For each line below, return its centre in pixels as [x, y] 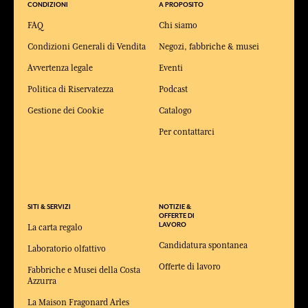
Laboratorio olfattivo [67, 249]
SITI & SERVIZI [49, 207]
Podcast [174, 89]
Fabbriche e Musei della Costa [84, 270]
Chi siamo [178, 25]
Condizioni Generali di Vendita [87, 46]
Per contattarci [187, 132]
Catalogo [176, 110]
